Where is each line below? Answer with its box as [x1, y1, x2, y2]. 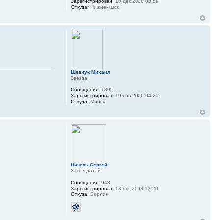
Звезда [70, 75, 87, 81]
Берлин [88, 192, 109, 197]
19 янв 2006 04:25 [113, 93, 159, 99]
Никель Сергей [70, 162, 107, 168]
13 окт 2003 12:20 [113, 186, 158, 192]
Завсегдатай [70, 168, 101, 174]
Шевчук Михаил [70, 69, 110, 75]
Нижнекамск [88, 4, 119, 10]
